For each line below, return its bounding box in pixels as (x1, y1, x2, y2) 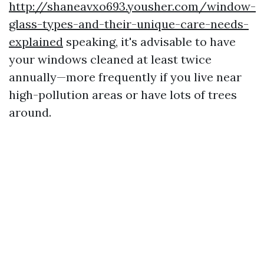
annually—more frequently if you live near (9, 70, 242, 84)
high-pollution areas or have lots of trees (9, 87, 237, 102)
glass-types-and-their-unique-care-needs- (9, 16, 249, 31)
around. (9, 105, 51, 120)
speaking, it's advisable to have (63, 34, 236, 49)
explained (9, 34, 63, 49)
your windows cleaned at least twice (9, 52, 212, 67)
